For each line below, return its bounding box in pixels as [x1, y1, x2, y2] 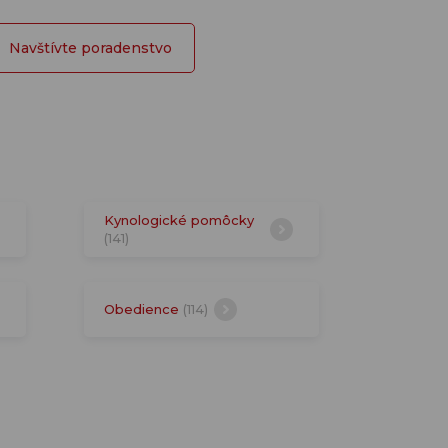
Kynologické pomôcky [103, 211, 254, 228]
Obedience [103, 300, 183, 317]
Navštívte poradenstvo [9, 39, 172, 57]
